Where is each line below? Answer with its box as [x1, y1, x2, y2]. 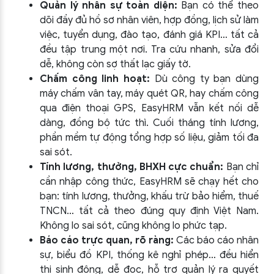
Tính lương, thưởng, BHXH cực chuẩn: [40, 161, 226, 173]
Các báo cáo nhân [176, 234, 259, 246]
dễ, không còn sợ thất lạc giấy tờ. [40, 58, 191, 70]
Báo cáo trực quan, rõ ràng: [40, 234, 176, 246]
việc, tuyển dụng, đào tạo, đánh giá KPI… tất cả [40, 29, 259, 41]
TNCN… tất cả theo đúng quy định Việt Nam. [40, 205, 259, 217]
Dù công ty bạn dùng [154, 73, 259, 85]
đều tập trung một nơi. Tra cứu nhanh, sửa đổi [40, 43, 259, 56]
